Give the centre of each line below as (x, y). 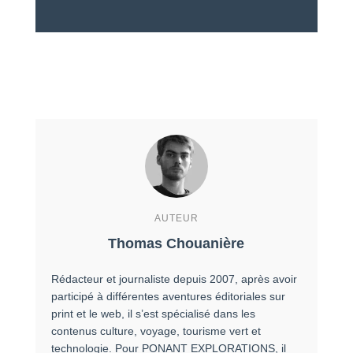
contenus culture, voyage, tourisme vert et (156, 331)
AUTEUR (176, 218)
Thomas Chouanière (176, 243)
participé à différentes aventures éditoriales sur (168, 296)
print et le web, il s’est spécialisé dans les (153, 313)
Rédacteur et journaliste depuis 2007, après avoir (174, 279)
